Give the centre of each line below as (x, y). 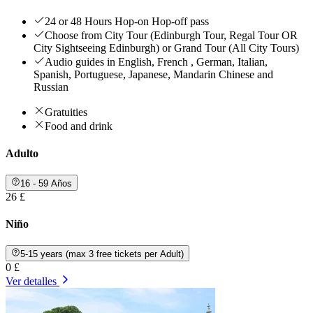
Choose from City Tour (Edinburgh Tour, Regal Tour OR (171, 35)
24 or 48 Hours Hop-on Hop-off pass (127, 21)
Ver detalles (31, 281)
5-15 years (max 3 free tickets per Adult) (102, 254)
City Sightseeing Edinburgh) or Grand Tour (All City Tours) (166, 48)
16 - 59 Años (46, 183)
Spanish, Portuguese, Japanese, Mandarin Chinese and (153, 74)
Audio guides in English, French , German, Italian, (156, 61)
